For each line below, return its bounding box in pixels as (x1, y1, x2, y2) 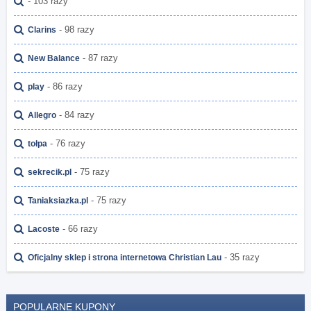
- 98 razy (56, 24, 94, 35)
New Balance (28, 53, 80, 64)
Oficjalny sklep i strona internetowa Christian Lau (28, 253, 221, 263)
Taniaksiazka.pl (28, 196, 88, 206)
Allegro (28, 110, 56, 121)
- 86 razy (44, 81, 83, 92)
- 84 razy (56, 110, 94, 121)
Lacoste (28, 224, 60, 235)
